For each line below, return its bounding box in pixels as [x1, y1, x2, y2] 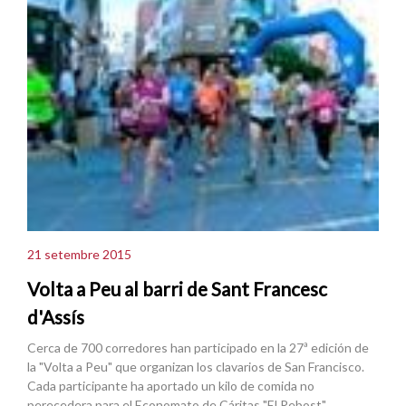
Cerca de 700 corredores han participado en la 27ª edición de [27, 339, 369, 355]
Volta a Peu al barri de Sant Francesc [27, 277, 327, 301]
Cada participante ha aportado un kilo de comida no [27, 377, 314, 393]
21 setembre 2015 [27, 246, 131, 263]
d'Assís [27, 305, 84, 329]
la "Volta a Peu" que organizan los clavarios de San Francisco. [27, 358, 364, 374]
